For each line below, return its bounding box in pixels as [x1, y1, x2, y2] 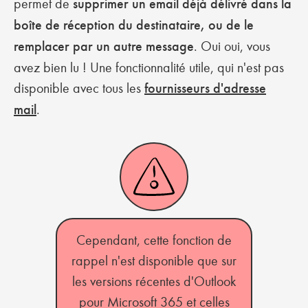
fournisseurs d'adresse [144, 80, 266, 97]
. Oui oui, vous [194, 38, 270, 54]
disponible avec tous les [14, 80, 144, 96]
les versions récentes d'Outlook [72, 273, 236, 289]
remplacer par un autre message [14, 38, 194, 55]
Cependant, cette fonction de [76, 232, 232, 248]
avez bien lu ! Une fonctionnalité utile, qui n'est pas [14, 59, 284, 76]
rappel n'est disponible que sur [71, 252, 236, 269]
